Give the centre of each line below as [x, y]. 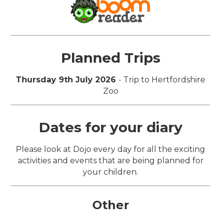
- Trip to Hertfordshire [162, 79]
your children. [110, 172]
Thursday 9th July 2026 [67, 79]
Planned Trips [110, 57]
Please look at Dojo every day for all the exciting [110, 149]
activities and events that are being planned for [110, 160]
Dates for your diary [110, 127]
